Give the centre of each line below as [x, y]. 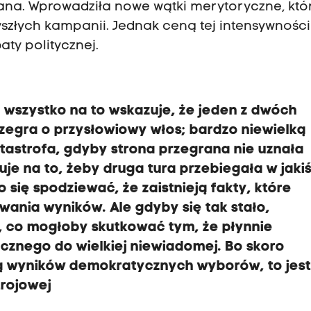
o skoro [260, 247]
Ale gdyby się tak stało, [190, 209]
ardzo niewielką [253, 131]
